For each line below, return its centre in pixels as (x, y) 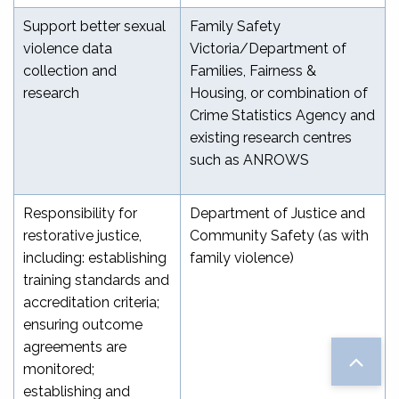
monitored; (59, 369)
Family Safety (235, 26)
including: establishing (95, 257)
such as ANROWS (249, 159)
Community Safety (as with (279, 235)
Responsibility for (80, 213)
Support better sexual (94, 26)
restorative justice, (82, 235)
